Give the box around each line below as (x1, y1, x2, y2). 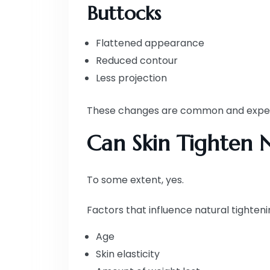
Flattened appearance (96, 36, 204, 50)
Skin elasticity (96, 246, 160, 261)
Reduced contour (96, 53, 178, 67)
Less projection (96, 71, 167, 85)
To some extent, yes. (87, 172, 184, 187)
